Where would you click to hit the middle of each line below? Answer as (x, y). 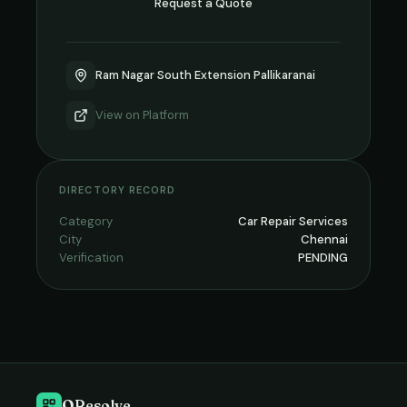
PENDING (323, 258)
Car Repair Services (293, 221)
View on (119, 115)
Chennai (324, 239)
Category (86, 221)
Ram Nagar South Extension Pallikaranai (205, 75)
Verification (91, 258)
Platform (166, 115)
